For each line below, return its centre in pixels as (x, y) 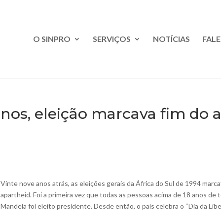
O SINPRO (52, 39)
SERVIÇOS (111, 39)
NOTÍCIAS (171, 39)
